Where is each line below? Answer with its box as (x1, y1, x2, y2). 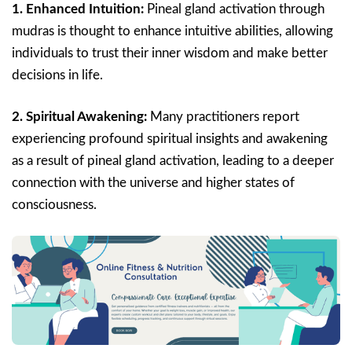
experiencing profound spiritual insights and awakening (12, 131, 328, 145)
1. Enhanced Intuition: (12, 2, 144, 16)
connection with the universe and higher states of (12, 175, 295, 189)
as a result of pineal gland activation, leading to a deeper (12, 153, 334, 167)
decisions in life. (12, 68, 103, 82)
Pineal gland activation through (144, 2, 324, 16)
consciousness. (12, 197, 97, 211)
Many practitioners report (147, 109, 299, 123)
